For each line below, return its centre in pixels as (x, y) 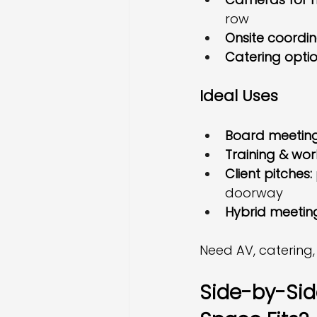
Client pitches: (269, 174)
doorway (254, 193)
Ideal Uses (239, 96)
